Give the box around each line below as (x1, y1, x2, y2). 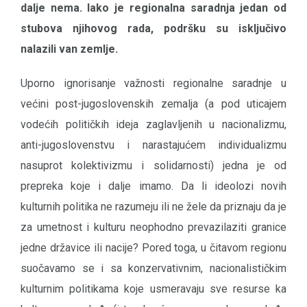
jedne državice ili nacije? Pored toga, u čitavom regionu (21, 241, 286, 255)
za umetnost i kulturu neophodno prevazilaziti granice (21, 221, 286, 234)
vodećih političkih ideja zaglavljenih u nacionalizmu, (21, 118, 286, 132)
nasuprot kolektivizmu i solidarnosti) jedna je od (21, 159, 286, 173)
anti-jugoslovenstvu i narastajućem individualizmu (21, 138, 286, 152)
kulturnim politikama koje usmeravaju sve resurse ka (21, 282, 286, 296)
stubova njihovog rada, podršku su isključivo (21, 22, 286, 36)
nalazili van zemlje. (21, 42, 121, 56)
